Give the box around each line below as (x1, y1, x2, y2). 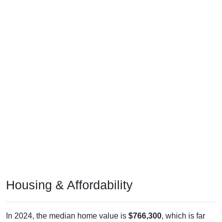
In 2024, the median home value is (6, 211, 128, 220)
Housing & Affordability (6, 177, 133, 192)
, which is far (162, 211, 205, 220)
